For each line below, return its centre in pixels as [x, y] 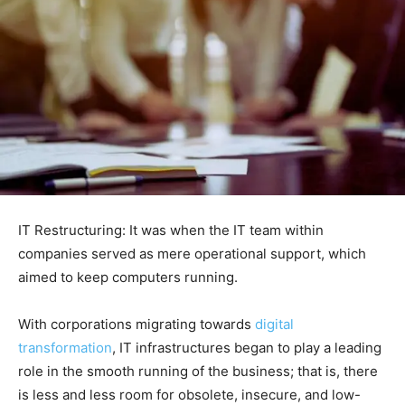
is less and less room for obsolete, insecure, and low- [189, 394]
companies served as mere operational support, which [192, 253]
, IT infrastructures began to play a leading [247, 347]
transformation [65, 347]
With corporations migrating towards [137, 324]
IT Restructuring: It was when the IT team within [171, 230]
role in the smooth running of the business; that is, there [198, 371]
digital [274, 324]
